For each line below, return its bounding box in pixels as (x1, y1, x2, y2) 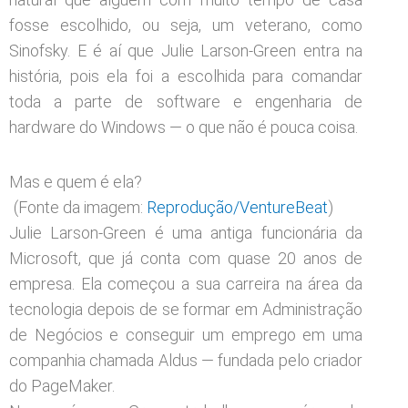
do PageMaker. (9, 375, 115, 395)
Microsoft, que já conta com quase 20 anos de (9, 248, 362, 268)
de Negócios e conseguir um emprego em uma (9, 324, 362, 344)
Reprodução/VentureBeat (147, 197, 328, 217)
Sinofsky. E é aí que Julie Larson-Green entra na (9, 41, 362, 60)
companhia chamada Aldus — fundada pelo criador (9, 350, 362, 370)
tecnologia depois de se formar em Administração (9, 299, 362, 319)
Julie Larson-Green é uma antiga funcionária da (9, 222, 362, 242)
